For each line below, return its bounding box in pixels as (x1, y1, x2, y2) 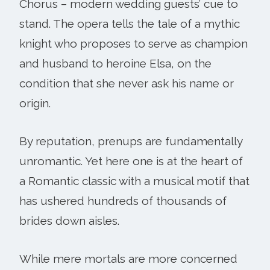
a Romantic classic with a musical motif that (19, 174, 250, 187)
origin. (19, 96, 51, 110)
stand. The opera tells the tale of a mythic (19, 16, 240, 30)
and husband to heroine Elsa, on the (19, 56, 212, 70)
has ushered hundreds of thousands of (19, 193, 227, 207)
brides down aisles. (19, 213, 119, 227)
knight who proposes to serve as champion (19, 36, 248, 50)
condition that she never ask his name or (19, 76, 234, 90)
